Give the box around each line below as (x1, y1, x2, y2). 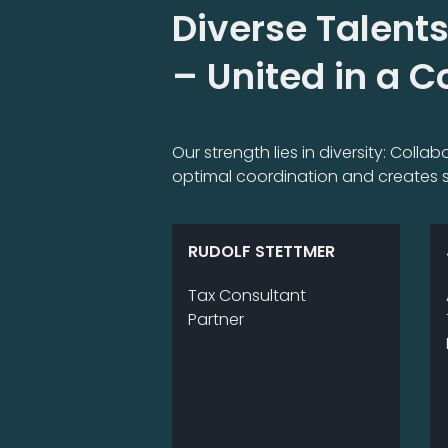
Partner (188, 307, 244, 331)
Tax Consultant (188, 283, 306, 307)
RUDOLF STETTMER (188, 239, 335, 263)
